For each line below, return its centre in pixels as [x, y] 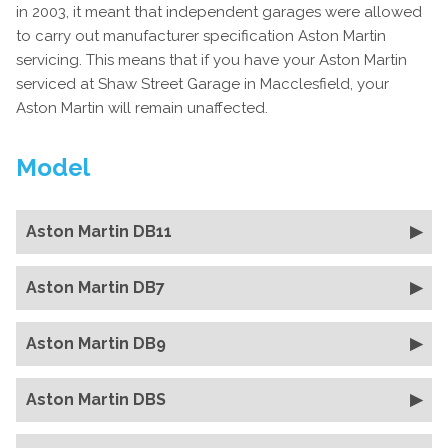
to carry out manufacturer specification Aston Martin [201, 36]
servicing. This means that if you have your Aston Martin [211, 60]
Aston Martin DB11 [99, 231]
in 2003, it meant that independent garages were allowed [219, 12]
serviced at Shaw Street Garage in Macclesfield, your [202, 84]
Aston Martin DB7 [95, 287]
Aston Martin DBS [96, 399]
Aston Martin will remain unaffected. [142, 108]
